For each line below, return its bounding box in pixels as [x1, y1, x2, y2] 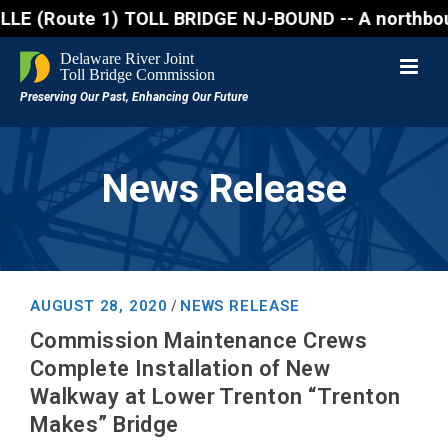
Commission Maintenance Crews [30, 328, 368, 353]
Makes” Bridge [30, 412, 179, 437]
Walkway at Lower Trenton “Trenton [30, 384, 401, 409]
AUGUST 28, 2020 [30, 297, 168, 315]
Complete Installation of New [30, 356, 331, 381]
